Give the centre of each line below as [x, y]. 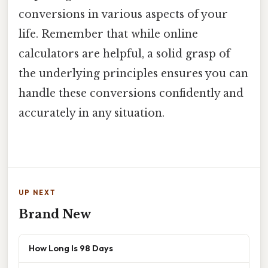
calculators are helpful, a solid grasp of [124, 54]
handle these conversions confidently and [131, 93]
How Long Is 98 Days [71, 248]
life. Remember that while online [108, 34]
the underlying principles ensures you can [133, 73]
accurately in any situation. [92, 113]
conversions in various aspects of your [123, 14]
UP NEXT [37, 192]
